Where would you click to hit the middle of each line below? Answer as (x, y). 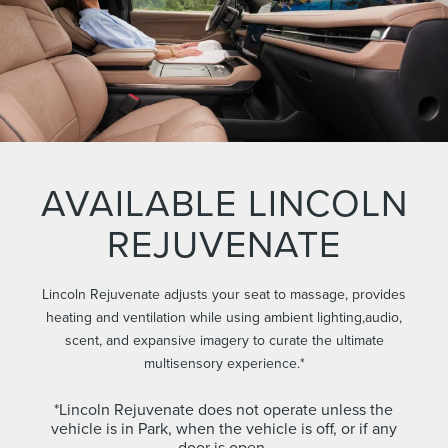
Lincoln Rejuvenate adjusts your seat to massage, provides (224, 294)
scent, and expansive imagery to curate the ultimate (224, 340)
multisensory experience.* (224, 363)
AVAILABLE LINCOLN (224, 202)
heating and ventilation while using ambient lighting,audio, (224, 317)
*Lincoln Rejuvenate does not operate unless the (224, 409)
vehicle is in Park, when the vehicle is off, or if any (223, 428)
